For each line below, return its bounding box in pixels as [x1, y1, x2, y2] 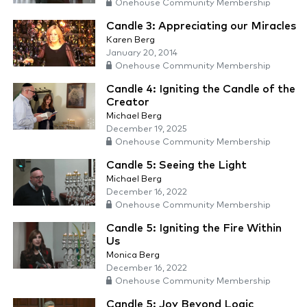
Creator [106, 97, 149, 108]
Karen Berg [106, 36, 155, 45]
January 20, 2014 [106, 49, 177, 58]
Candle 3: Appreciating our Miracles [106, 21, 296, 32]
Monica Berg [106, 251, 160, 260]
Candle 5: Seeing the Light [106, 160, 247, 171]
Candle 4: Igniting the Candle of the [106, 84, 295, 95]
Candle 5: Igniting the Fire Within [106, 223, 282, 234]
